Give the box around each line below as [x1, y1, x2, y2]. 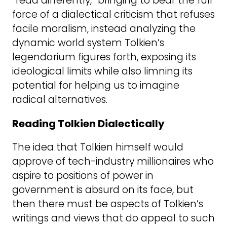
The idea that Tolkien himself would [12, 140, 183, 155]
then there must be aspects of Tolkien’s [12, 197, 203, 211]
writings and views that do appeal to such [12, 211, 215, 225]
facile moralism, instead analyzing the [12, 21, 196, 35]
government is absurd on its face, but [12, 183, 194, 197]
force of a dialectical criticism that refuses [12, 7, 215, 21]
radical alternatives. [12, 92, 107, 106]
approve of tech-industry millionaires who [12, 155, 214, 169]
